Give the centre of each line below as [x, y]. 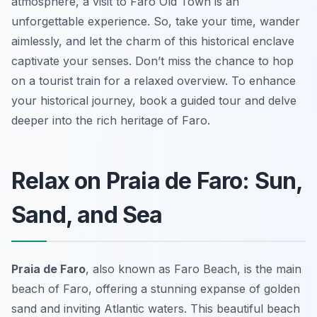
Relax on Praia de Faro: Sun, [157, 181]
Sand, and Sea [87, 215]
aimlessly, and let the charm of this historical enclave [153, 41]
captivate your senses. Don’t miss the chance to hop [152, 61]
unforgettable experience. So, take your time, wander [156, 22]
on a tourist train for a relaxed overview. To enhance [154, 81]
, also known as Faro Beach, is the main [194, 269]
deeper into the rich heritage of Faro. [111, 121]
